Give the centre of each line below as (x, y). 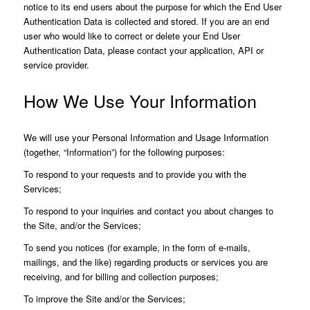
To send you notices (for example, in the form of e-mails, (137, 247)
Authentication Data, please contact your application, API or (143, 51)
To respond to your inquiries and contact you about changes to (148, 210)
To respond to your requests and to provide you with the (135, 174)
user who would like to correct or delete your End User (131, 36)
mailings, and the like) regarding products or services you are (145, 262)
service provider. (56, 65)
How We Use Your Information (140, 101)
